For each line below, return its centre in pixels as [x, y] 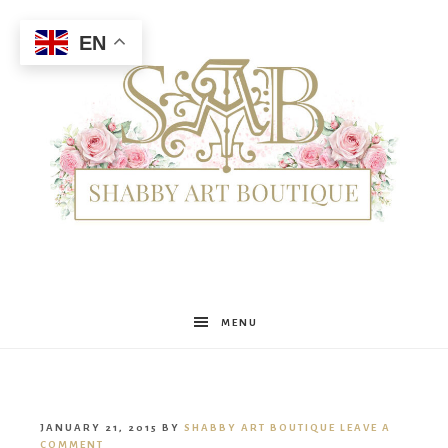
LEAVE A [365, 428]
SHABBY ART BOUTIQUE [260, 428]
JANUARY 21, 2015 [99, 428]
